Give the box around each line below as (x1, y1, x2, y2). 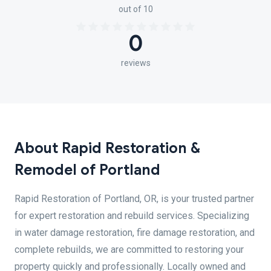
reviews (120, 58, 151, 68)
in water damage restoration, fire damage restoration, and (15, 227, 255, 238)
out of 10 (118, 4, 153, 14)
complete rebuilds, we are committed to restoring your (15, 244, 244, 255)
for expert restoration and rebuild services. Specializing (15, 210, 249, 221)
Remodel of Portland (15, 161, 160, 179)
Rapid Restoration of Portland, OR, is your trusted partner (15, 193, 254, 204)
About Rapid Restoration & (15, 139, 200, 157)
